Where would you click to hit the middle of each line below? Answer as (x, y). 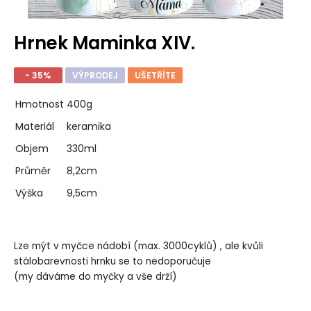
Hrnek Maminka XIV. (104, 43)
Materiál (34, 127)
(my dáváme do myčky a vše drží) (95, 276)
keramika (89, 127)
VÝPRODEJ (95, 75)
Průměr (33, 171)
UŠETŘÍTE (155, 75)
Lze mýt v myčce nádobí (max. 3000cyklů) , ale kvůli (138, 246)
